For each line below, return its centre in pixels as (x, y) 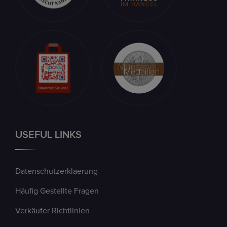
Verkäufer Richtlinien (52, 211)
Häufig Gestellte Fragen (57, 191)
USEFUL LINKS (48, 135)
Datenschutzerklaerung (56, 172)
